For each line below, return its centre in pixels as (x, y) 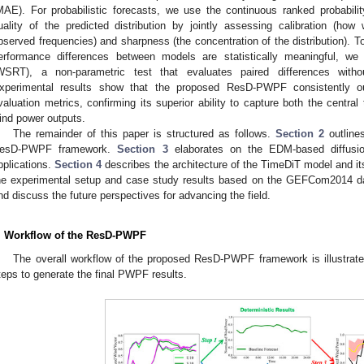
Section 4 (78, 164)
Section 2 (300, 133)
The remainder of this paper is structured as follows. (145, 133)
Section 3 (143, 149)
